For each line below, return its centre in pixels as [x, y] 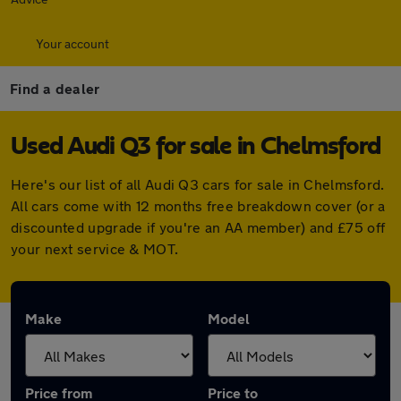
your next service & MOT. [95, 248]
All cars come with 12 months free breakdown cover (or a [198, 205]
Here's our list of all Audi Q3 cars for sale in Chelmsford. [198, 184]
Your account [73, 43]
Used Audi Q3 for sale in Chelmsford [196, 147]
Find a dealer [55, 88]
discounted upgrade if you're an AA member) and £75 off [198, 227]
